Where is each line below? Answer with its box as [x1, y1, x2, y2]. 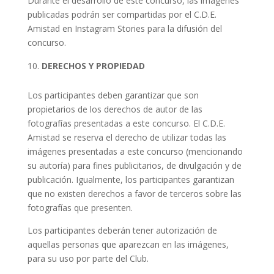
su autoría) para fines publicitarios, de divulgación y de [27, 160, 242, 172]
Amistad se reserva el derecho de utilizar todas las [27, 131, 226, 144]
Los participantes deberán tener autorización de [27, 224, 217, 237]
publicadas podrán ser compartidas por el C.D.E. [27, 9, 217, 21]
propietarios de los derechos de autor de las [27, 103, 202, 116]
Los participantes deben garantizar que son [27, 89, 199, 102]
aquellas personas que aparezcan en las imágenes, [27, 239, 229, 251]
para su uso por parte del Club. [27, 253, 149, 265]
